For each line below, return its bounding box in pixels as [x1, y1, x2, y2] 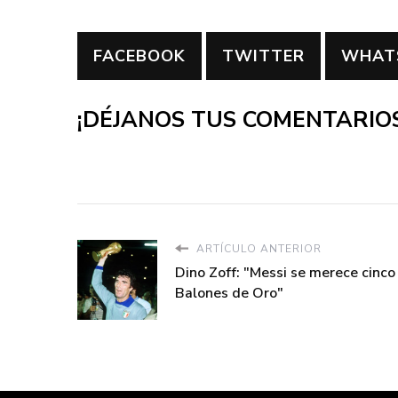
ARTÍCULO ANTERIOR [193, 241, 322, 256]
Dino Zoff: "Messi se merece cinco [175, 262, 395, 283]
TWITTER [222, 45, 305, 68]
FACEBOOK [93, 45, 186, 68]
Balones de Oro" [175, 283, 283, 303]
